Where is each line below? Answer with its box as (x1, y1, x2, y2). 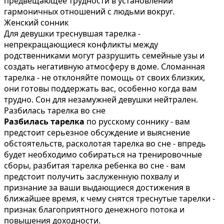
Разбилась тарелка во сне (4, 104, 105, 116)
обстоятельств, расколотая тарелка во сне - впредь (4, 137, 206, 149)
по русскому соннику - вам (84, 115, 190, 127)
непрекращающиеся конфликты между (4, 38, 158, 50)
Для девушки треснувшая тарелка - (4, 27, 140, 39)
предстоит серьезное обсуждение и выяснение (4, 126, 190, 138)
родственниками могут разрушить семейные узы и (4, 49, 204, 61)
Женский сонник (4, 16, 68, 28)
